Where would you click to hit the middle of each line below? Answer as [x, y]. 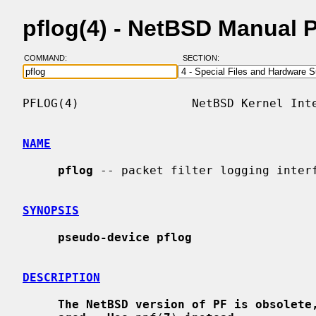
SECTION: [204, 58]
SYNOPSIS [51, 210]
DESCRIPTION [61, 277]
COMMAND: [49, 58]
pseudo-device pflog [125, 237]
